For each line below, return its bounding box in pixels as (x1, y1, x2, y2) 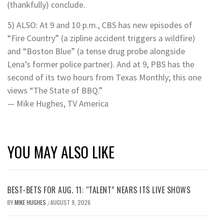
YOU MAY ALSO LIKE (7, 141, 114, 163)
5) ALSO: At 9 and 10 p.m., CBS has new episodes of (7, 19, 192, 31)
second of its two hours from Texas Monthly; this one (7, 72, 201, 83)
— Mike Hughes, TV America (7, 98, 108, 109)
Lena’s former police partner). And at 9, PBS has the (7, 59, 194, 70)
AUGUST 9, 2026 (50, 198, 91, 207)
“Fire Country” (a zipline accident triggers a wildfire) (7, 32, 195, 44)
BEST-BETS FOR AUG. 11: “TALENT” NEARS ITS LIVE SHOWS (7, 184, 190, 196)
